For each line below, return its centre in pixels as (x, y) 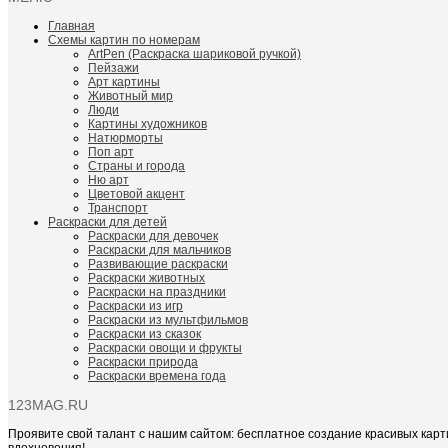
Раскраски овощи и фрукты (165, 348)
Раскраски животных (146, 278)
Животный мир (130, 96)
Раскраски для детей (107, 222)
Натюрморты (125, 138)
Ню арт (108, 180)
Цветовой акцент (136, 194)
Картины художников (147, 124)
